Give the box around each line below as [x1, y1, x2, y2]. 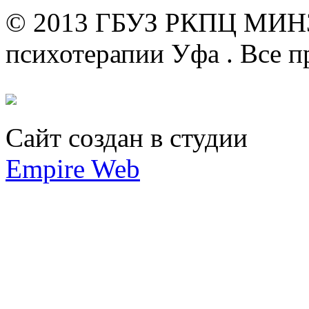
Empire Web [6, 154, 140, 184]
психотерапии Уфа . [6, 39, 240, 69]
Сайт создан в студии [6, 123, 248, 153]
